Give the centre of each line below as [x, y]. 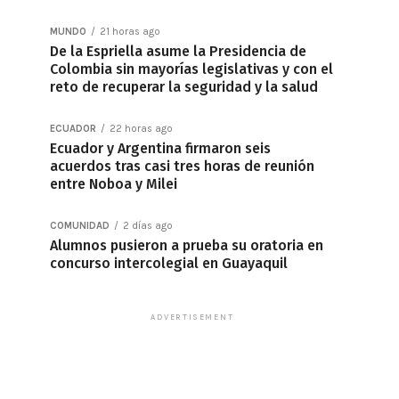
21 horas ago [130, 32]
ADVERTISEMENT [192, 317]
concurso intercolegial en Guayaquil [169, 263]
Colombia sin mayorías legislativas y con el [191, 69]
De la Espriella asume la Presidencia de [178, 51]
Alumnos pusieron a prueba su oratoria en [187, 245]
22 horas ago [141, 129]
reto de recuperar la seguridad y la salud [184, 87]
